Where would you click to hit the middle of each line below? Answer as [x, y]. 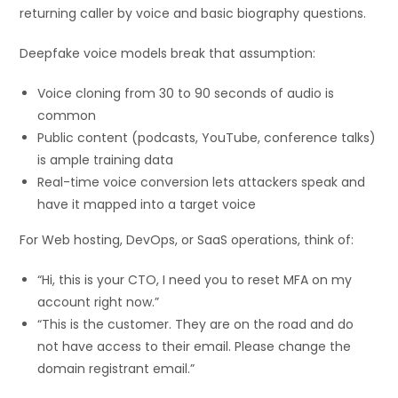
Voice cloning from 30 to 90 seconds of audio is [186, 93]
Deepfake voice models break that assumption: [168, 53]
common [67, 115]
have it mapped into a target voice [147, 204]
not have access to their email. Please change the [195, 346]
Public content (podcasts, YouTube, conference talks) [207, 137]
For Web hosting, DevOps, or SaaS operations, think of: [187, 239]
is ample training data [106, 159]
